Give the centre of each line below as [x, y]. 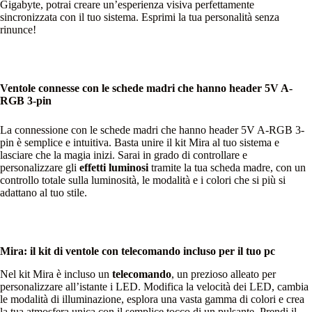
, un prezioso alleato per [224, 274]
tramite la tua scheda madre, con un [227, 168]
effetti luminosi [114, 168]
